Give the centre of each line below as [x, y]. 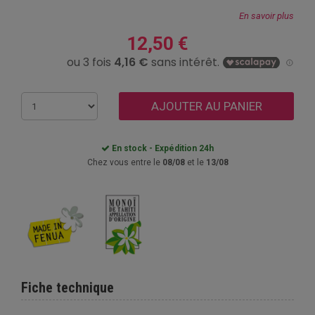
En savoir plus [266, 16]
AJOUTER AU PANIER [206, 106]
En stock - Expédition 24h [162, 148]
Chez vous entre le [124, 162]
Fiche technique [67, 287]
